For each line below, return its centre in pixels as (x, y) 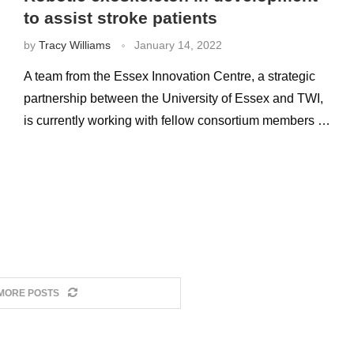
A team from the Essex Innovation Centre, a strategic (169, 76)
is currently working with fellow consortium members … (177, 121)
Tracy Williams (74, 45)
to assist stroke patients (120, 18)
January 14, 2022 (178, 45)
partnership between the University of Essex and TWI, (173, 98)
